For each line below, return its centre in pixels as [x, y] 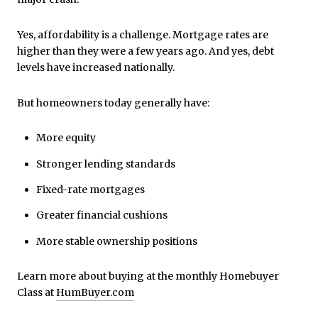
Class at [37, 293]
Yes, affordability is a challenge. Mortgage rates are [143, 35]
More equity [66, 138]
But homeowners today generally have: [113, 103]
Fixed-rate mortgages [90, 189]
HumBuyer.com [95, 293]
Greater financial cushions [102, 215]
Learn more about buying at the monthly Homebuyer [148, 276]
